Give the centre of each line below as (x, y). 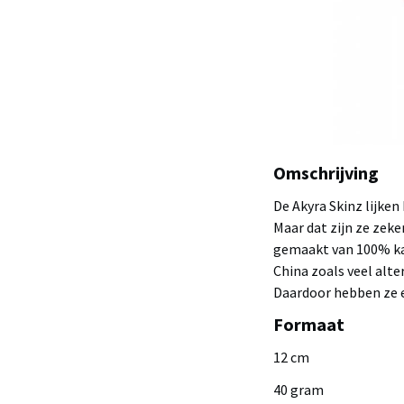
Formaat (308, 324)
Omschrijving (326, 173)
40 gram (298, 390)
